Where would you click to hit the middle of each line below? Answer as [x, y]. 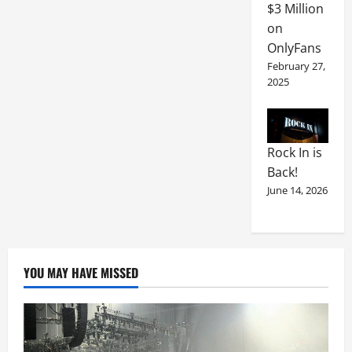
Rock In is [294, 153]
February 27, [296, 66]
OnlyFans [294, 48]
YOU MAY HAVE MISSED [81, 273]
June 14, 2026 [297, 191]
